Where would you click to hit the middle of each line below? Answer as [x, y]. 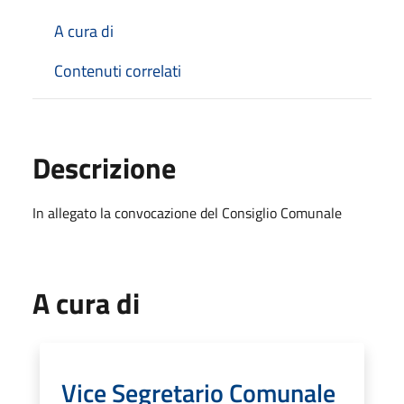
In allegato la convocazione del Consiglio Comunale [187, 212]
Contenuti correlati [118, 70]
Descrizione [104, 167]
